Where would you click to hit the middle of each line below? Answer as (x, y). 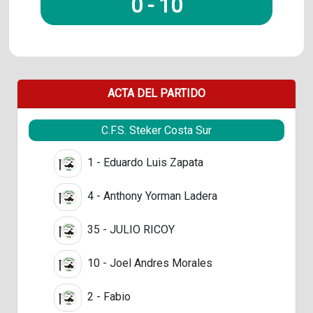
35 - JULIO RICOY (130, 229)
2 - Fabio (108, 296)
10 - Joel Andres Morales (148, 263)
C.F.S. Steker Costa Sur (156, 130)
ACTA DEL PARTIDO (156, 93)
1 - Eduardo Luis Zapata (144, 162)
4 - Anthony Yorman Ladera (151, 196)
